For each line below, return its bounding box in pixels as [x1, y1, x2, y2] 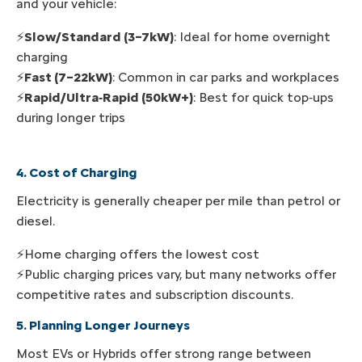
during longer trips [16, 109, 125, 125]
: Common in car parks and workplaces [112, 69, 339, 85]
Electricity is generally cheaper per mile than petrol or [16, 193, 340, 209]
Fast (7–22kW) [24, 69, 112, 85]
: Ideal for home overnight [174, 28, 330, 44]
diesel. [16, 213, 55, 229]
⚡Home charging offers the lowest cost [16, 246, 259, 263]
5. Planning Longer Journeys [16, 318, 190, 334]
